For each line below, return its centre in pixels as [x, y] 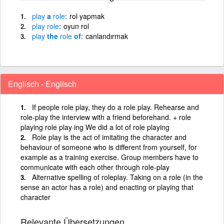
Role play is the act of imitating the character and [109, 137]
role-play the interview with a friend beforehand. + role [106, 117]
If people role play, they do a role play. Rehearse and [115, 107]
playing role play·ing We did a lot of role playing [95, 127]
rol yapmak [87, 16]
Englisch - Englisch [42, 83]
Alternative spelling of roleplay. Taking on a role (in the [117, 177]
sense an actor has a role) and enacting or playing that [107, 187]
